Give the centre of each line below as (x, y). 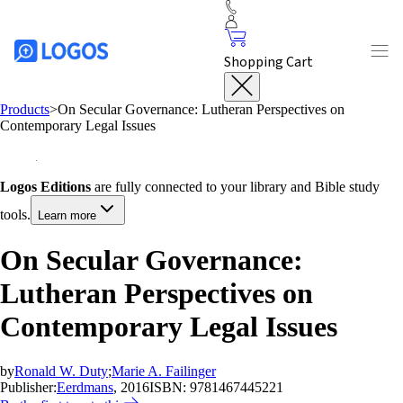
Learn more (67, 215)
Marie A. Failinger (164, 371)
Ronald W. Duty (61, 371)
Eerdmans (85, 387)
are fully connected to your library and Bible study (235, 187)
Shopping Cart (268, 62)
